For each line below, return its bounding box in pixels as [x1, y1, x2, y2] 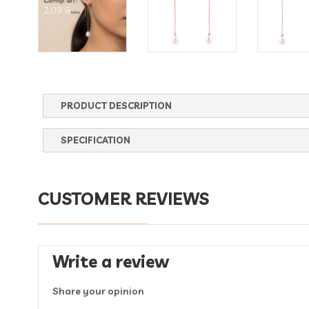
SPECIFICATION [61, 134, 130, 146]
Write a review [52, 250, 169, 272]
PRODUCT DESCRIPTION [61, 99, 172, 111]
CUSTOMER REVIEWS [37, 188, 209, 209]
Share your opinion [52, 284, 144, 297]
